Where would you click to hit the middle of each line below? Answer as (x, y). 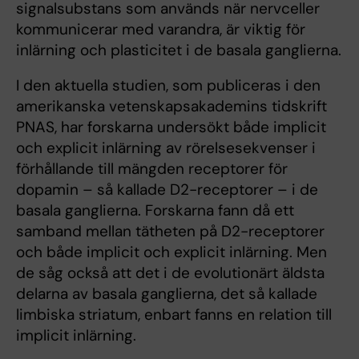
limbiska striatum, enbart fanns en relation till (174, 315)
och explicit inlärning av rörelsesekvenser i (166, 148)
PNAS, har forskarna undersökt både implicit (171, 127)
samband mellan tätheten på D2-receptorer (170, 231)
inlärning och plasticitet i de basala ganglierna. (179, 50)
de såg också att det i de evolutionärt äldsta (170, 273)
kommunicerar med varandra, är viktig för (161, 29)
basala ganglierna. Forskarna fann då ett (155, 210)
